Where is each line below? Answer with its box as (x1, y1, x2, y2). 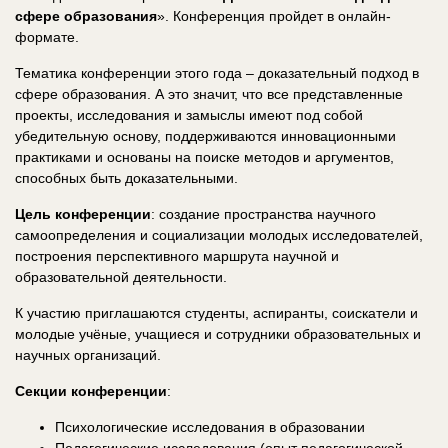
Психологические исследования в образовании (55, 418, 365, 435)
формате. (15, 28, 79, 45)
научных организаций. (15, 346, 161, 363)
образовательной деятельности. (15, 268, 227, 285)
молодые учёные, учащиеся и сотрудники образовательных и (15, 325, 421, 342)
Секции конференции (15, 382, 167, 399)
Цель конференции (15, 205, 151, 222)
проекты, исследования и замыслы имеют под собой (15, 106, 363, 123)
